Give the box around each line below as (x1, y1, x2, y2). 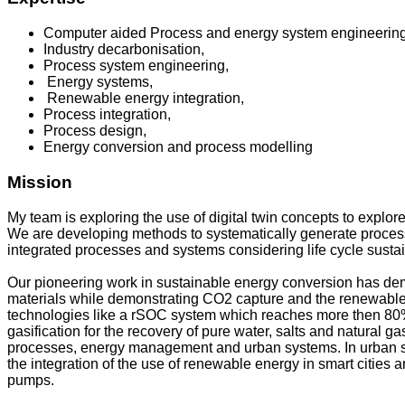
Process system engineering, (43, 58, 229, 74)
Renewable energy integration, (43, 90, 248, 107)
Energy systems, (43, 74, 153, 90)
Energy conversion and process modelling (43, 139, 313, 155)
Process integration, (43, 107, 174, 123)
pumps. (7, 372, 54, 388)
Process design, (43, 123, 150, 139)
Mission (7, 172, 72, 192)
